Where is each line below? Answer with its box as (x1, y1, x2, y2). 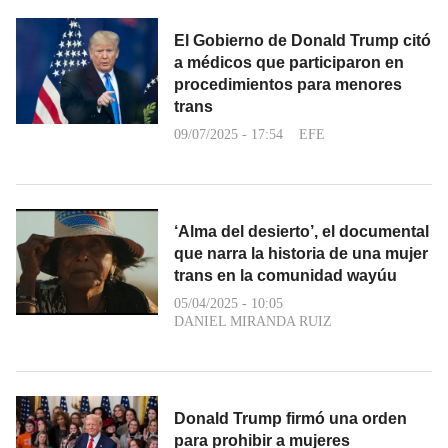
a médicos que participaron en (174, 53, 404, 71)
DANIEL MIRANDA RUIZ (174, 313, 332, 329)
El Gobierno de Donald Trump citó (174, 31, 431, 49)
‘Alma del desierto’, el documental (174, 222, 429, 240)
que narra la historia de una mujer (174, 244, 428, 262)
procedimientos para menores (174, 75, 402, 93)
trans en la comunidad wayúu (174, 266, 397, 284)
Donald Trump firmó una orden (174, 409, 407, 427)
